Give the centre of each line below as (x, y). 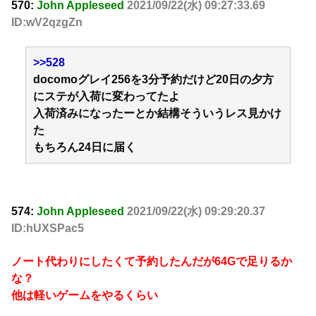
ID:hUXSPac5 (48, 229)
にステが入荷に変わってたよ (107, 96)
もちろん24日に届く (85, 147)
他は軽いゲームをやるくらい (85, 295)
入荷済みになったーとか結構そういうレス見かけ (157, 113)
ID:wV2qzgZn (47, 22)
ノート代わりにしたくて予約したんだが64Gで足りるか (152, 261)
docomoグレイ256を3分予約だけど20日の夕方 (153, 79)
